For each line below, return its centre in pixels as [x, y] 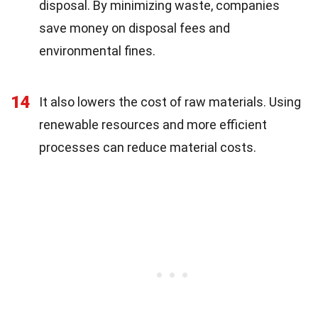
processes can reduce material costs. [148, 148]
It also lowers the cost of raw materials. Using [170, 102]
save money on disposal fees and [135, 28]
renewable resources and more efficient [153, 125]
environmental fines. [97, 51]
